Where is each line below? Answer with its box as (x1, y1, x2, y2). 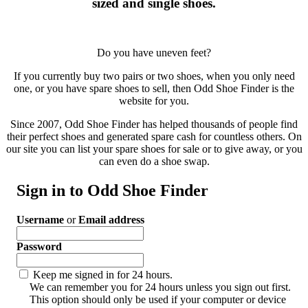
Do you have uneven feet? (97, 47, 211, 59)
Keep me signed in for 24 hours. (33, 269, 173, 281)
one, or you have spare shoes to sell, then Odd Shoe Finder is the (14, 82, 294, 95)
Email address (78, 214, 144, 226)
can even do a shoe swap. (98, 155, 210, 168)
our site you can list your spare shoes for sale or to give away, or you (5, 143, 302, 155)
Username (16, 214, 64, 226)
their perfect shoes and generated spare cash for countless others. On (6, 131, 302, 143)
